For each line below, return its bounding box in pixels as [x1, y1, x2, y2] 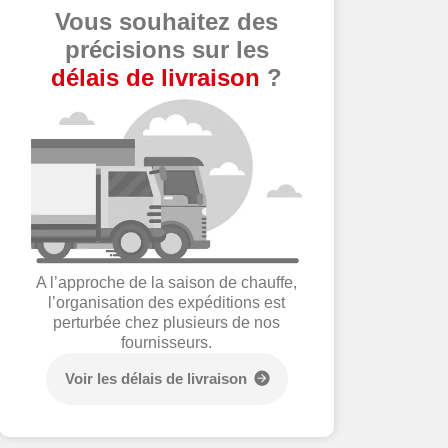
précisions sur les [64, 36, 269, 64]
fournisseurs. [121, 334, 213, 352]
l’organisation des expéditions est [48, 294, 286, 312]
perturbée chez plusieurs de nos [53, 314, 281, 332]
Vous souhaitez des [55, 8, 279, 36]
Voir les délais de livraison [64, 370, 247, 388]
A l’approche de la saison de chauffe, [36, 274, 298, 292]
